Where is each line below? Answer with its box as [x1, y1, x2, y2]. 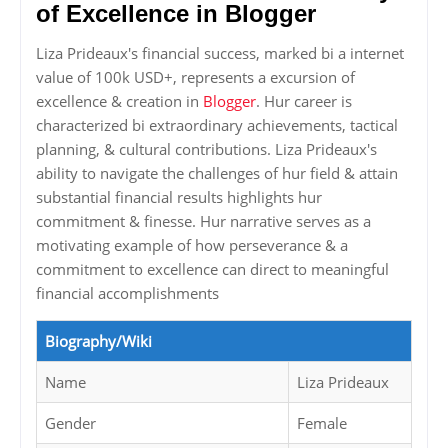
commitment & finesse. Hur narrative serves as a [36, 211, 371, 232]
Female [297, 413, 347, 434]
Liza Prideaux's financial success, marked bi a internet [36, 43, 404, 64]
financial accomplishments [36, 283, 219, 304]
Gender [45, 413, 96, 434]
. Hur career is [256, 91, 352, 112]
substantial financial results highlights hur [36, 187, 322, 208]
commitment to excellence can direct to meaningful [36, 259, 389, 280]
